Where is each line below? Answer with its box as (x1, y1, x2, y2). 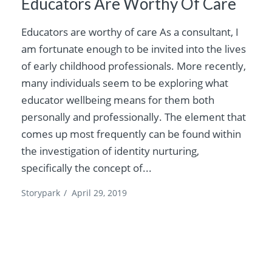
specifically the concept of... (21, 160, 152, 175)
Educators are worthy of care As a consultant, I (21, 24, 239, 39)
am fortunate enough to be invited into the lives (21, 41, 246, 56)
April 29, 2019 (72, 186, 127, 199)
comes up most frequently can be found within (21, 126, 242, 141)
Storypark (21, 186, 61, 199)
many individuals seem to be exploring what (21, 75, 229, 90)
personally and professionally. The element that (21, 109, 246, 124)
